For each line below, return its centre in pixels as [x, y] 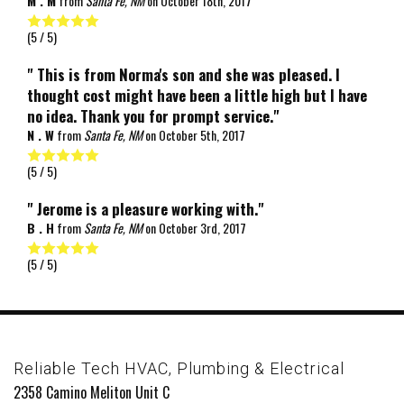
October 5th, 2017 [202, 135]
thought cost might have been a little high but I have [197, 95]
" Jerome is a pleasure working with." [146, 209]
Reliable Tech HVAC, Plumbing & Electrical [179, 368]
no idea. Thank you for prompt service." [153, 116]
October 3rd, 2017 [202, 228]
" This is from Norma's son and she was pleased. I [184, 74]
